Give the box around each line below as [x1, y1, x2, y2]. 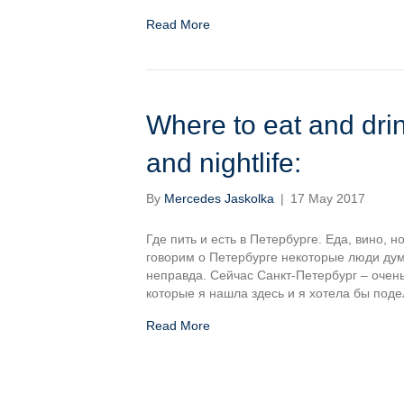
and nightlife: [146, 148, 301, 179]
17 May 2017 [290, 191, 365, 207]
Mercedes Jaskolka [164, 191, 274, 207]
